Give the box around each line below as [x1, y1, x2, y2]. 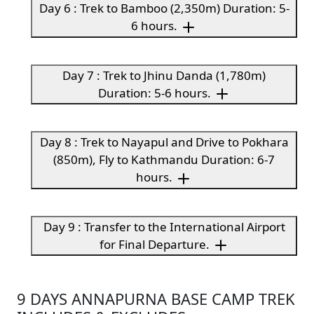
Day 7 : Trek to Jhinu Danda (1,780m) [62, 67, 266, 83]
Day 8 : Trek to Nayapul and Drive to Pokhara [39, 134, 289, 151]
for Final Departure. [99, 235, 212, 252]
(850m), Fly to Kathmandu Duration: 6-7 [53, 151, 275, 168]
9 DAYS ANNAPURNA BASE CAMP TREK [17, 288, 295, 310]
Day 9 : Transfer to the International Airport [43, 218, 285, 235]
